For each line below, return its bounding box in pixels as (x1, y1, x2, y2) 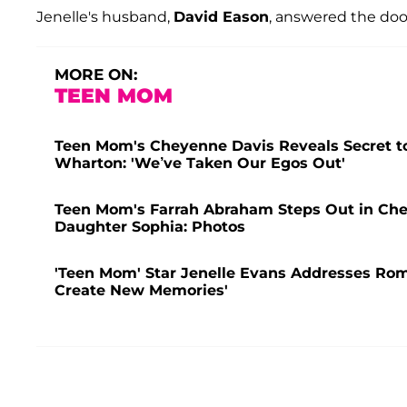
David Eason (174, 7, 269, 25)
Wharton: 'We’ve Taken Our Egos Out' (55, 154, 345, 172)
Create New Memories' (55, 281, 228, 299)
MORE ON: (55, 65, 137, 84)
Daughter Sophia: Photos (55, 217, 245, 235)
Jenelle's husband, (36, 7, 174, 25)
